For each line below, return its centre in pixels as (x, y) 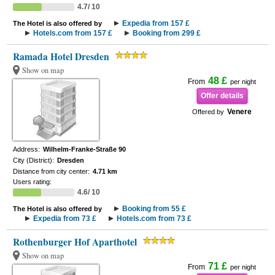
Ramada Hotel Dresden (61, 56)
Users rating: (33, 182)
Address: (27, 149)
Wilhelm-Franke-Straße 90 (85, 149)
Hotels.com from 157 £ (73, 33)
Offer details (222, 96)
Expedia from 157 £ (156, 23)
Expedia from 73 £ (65, 219)
